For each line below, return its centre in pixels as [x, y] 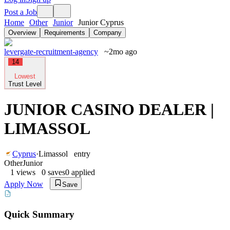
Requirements [65, 33]
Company [108, 33]
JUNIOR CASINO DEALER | [109, 110]
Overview [22, 33]
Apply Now [24, 184]
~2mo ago [121, 52]
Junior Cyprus [101, 22]
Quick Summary [39, 214]
